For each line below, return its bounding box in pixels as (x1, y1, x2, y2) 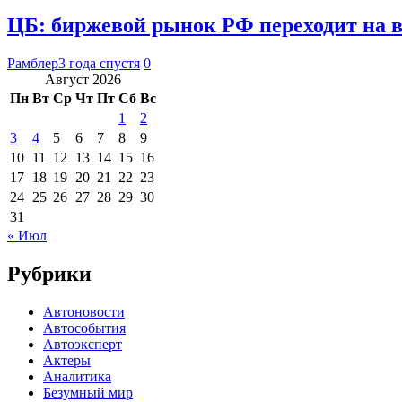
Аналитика (43, 369, 111, 385)
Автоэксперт (43, 336, 122, 353)
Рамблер (7, 56, 58, 72)
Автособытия (43, 320, 126, 336)
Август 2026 (45, 72, 121, 88)
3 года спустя (58, 56, 140, 72)
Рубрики (7, 262, 92, 286)
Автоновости (43, 304, 125, 320)
